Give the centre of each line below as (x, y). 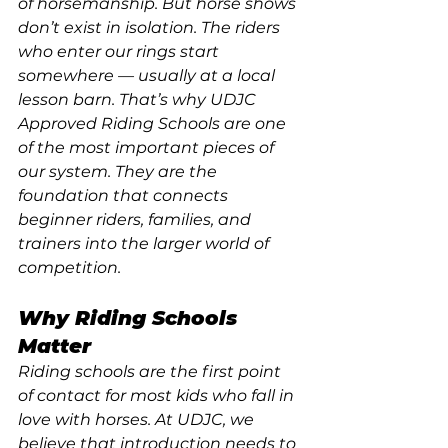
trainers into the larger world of (145, 243)
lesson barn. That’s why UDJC (139, 99)
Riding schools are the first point (151, 371)
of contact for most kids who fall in (158, 395)
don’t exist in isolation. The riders (151, 27)
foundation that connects (125, 195)
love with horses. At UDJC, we (138, 419)
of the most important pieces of (148, 147)
